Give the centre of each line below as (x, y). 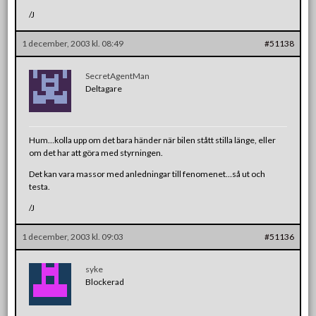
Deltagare (104, 88)
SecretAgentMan (118, 75)
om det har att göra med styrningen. (96, 152)
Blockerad (105, 281)
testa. (40, 186)
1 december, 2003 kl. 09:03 (73, 236)
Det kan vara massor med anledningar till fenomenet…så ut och (147, 174)
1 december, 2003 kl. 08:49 (73, 43)
